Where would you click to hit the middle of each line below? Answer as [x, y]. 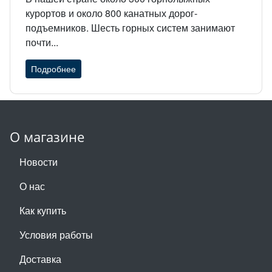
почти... [42, 42]
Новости [39, 161]
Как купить [43, 210]
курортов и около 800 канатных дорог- [111, 13]
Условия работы [56, 234]
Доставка [40, 259]
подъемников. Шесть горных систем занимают [130, 27]
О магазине [47, 137]
